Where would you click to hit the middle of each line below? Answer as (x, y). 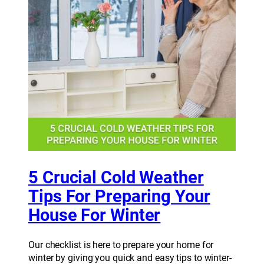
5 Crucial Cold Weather (116, 177)
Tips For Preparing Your (119, 196)
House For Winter (95, 215)
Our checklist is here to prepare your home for (121, 245)
